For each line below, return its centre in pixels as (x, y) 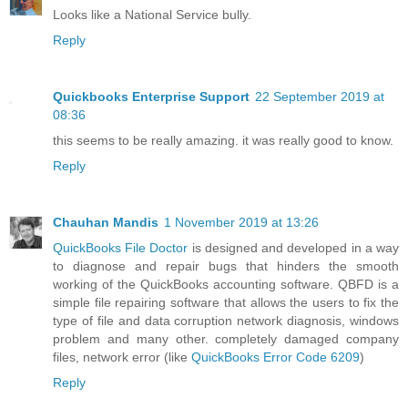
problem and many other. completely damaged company (226, 339)
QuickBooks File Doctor (121, 248)
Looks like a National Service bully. (152, 15)
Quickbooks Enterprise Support (151, 97)
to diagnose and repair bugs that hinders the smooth (226, 266)
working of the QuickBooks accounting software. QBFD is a (226, 285)
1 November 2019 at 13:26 (241, 223)
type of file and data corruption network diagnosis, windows (226, 321)
